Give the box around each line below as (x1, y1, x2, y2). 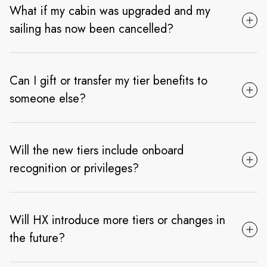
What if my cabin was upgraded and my (10, 2, 210, 20)
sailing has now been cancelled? (10, 20, 173, 38)
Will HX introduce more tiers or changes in (10, 212, 225, 229)
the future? (10, 229, 65, 247)
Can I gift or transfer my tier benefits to (10, 72, 207, 90)
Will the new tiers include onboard (10, 142, 184, 160)
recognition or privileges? (10, 160, 139, 178)
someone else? (10, 90, 86, 108)
